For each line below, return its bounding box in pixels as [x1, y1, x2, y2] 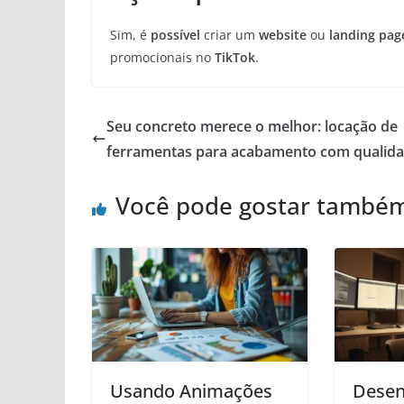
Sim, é [110, 26, 151, 44]
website [259, 26, 307, 44]
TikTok [215, 49, 255, 67]
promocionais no [110, 49, 215, 67]
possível [151, 26, 200, 44]
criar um [200, 26, 259, 44]
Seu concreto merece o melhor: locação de [106, 116, 398, 137]
